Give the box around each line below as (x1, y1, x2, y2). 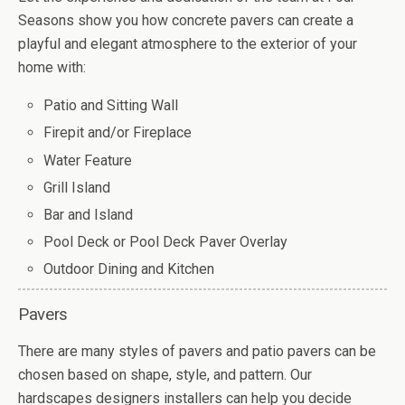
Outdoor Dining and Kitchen (43, 260, 215, 278)
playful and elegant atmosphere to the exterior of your (18, 35, 357, 53)
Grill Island (43, 178, 111, 196)
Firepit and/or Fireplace (43, 124, 193, 142)
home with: (18, 59, 86, 77)
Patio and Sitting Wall (43, 97, 179, 115)
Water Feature (43, 151, 133, 169)
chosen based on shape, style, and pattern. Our (18, 366, 312, 384)
